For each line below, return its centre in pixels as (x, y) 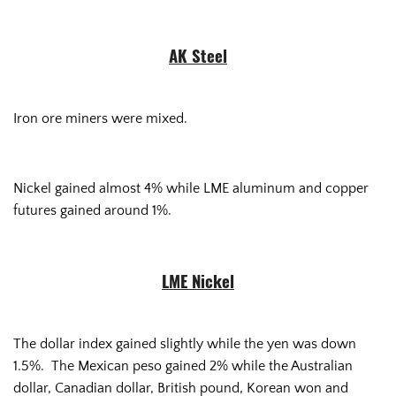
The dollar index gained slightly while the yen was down (185, 344)
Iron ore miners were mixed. (100, 119)
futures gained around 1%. (92, 211)
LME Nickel (198, 284)
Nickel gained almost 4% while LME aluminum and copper (191, 189)
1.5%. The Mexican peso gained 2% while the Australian (183, 366)
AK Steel (198, 58)
